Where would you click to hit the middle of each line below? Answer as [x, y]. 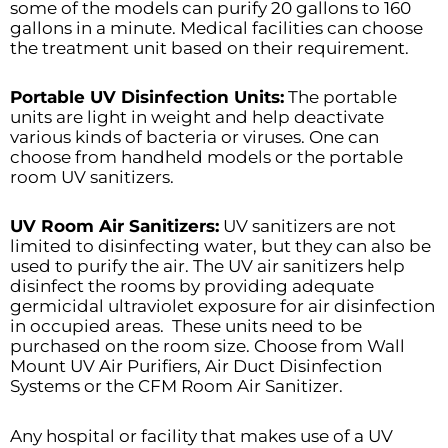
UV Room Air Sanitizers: [114, 226]
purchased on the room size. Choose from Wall [207, 346]
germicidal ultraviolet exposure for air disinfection [222, 306]
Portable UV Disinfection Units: [147, 97]
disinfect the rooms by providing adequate [192, 286]
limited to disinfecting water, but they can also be [220, 246]
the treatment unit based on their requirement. [209, 47]
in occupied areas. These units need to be [186, 326]
